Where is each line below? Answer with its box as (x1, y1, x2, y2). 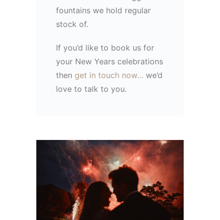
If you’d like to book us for (56, 42, 154, 53)
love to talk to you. (56, 83, 127, 94)
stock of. (56, 19, 88, 29)
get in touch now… (75, 70, 143, 80)
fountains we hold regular (56, 5, 151, 15)
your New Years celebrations (56, 56, 163, 66)
